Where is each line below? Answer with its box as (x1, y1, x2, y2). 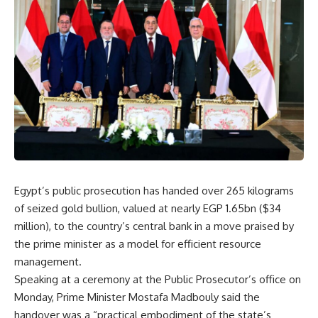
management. (14, 255, 82, 269)
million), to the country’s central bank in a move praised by (14, 219, 294, 234)
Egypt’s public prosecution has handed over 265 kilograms (14, 184, 294, 198)
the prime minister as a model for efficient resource (14, 237, 261, 251)
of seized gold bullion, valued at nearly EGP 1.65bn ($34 (14, 202, 281, 216)
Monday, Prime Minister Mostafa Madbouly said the (14, 290, 260, 305)
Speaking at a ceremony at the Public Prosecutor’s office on (14, 273, 301, 287)
